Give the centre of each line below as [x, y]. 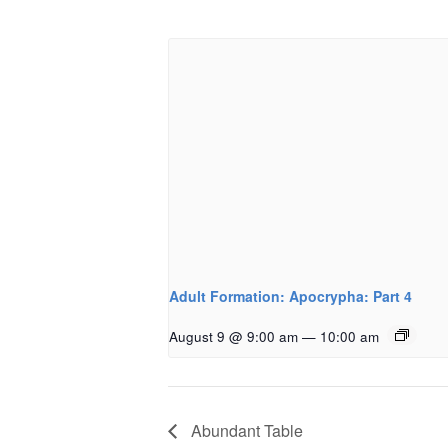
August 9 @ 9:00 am [233, 337]
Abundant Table [245, 430]
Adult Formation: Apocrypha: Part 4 [290, 296]
